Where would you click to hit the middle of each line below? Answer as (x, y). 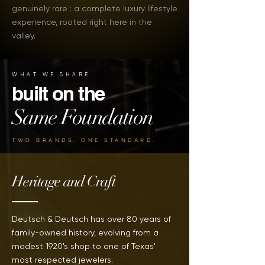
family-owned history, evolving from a (85, 232)
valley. (24, 35)
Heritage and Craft (64, 181)
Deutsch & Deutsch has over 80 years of (91, 219)
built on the (58, 93)
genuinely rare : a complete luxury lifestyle (95, 8)
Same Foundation (83, 117)
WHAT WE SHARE (51, 75)
